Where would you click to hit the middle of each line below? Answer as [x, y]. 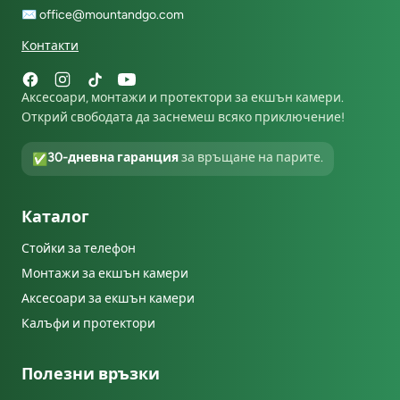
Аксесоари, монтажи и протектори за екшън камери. [183, 98]
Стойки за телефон [79, 249]
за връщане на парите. [251, 158]
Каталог [55, 217]
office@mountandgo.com [112, 15]
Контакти [50, 46]
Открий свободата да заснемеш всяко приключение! [183, 117]
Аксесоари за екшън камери [108, 299]
